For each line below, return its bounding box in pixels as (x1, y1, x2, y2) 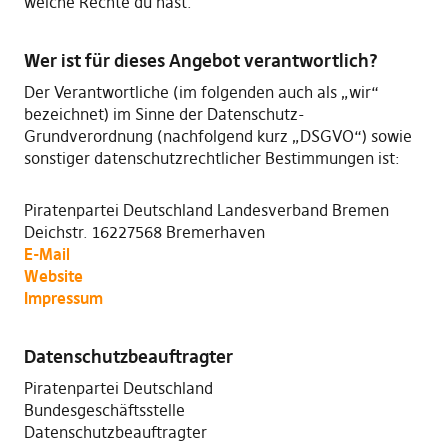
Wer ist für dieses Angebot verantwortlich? (23, 49, 378, 72)
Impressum (23, 288, 103, 308)
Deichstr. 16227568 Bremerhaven (23, 222, 265, 242)
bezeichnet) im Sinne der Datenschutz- (23, 104, 305, 124)
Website (23, 266, 83, 286)
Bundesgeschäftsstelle (23, 400, 185, 420)
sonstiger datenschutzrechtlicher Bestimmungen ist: (23, 148, 400, 168)
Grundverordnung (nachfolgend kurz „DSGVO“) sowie (23, 126, 412, 146)
